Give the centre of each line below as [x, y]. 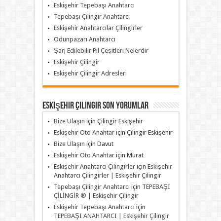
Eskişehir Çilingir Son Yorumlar [95, 106]
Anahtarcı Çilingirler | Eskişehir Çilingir [107, 176]
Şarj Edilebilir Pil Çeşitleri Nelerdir [101, 51]
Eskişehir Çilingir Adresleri [90, 74]
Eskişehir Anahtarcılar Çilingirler [98, 28]
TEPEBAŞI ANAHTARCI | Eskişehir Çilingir [111, 216]
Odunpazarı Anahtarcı [84, 39]
